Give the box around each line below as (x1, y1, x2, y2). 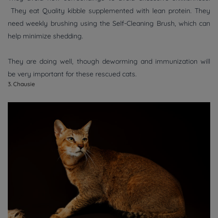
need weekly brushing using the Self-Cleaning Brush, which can (8, 18, 210, 28)
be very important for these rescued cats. (8, 69, 137, 78)
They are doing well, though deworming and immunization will (8, 56, 210, 66)
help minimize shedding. (8, 31, 87, 40)
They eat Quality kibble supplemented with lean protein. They (8, 6, 210, 15)
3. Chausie (8, 80, 38, 88)
